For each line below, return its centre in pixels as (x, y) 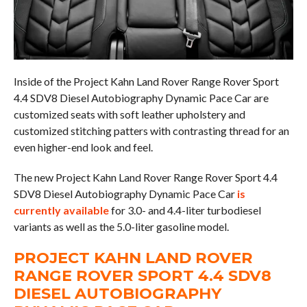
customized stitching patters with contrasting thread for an (151, 131)
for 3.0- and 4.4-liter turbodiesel (185, 210)
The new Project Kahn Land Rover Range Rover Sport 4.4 (145, 177)
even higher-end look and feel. (83, 147)
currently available (61, 210)
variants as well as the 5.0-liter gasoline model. (121, 227)
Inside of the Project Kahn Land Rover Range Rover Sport (146, 82)
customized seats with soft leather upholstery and (129, 114)
